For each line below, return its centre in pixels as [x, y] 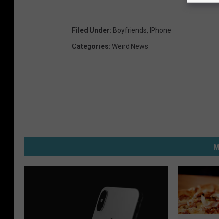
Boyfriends [130, 30]
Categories [90, 46]
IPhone [160, 30]
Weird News [130, 46]
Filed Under [91, 30]
